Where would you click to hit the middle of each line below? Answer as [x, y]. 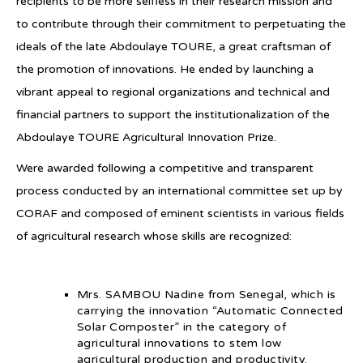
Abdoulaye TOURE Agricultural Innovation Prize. [146, 137]
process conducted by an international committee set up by [179, 190]
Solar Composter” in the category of [181, 327]
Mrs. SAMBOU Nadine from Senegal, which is [207, 294]
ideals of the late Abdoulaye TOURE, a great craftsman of [173, 46]
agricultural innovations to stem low [179, 343]
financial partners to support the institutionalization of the [173, 114]
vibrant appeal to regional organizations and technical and [173, 92]
